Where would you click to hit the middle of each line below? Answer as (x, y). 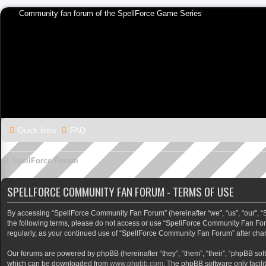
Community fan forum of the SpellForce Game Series (110, 13)
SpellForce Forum (45, 161)
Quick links (37, 130)
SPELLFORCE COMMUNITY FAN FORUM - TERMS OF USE (121, 191)
